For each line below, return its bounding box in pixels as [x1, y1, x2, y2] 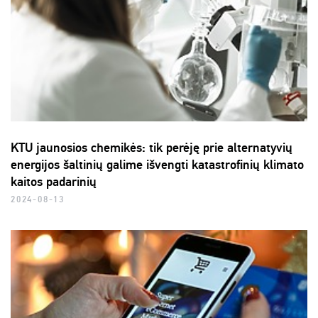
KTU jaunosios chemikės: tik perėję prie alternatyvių [11, 140, 292, 156]
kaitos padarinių [11, 174, 97, 190]
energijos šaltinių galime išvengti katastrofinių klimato [11, 157, 304, 173]
